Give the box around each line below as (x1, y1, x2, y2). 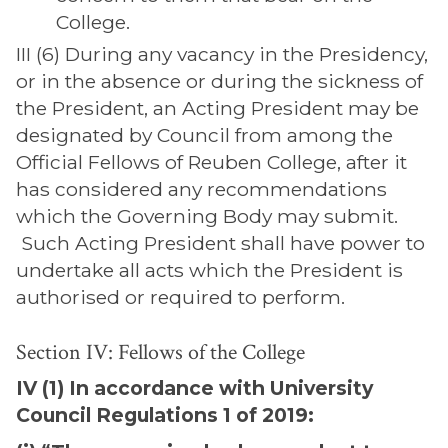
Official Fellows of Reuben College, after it (16, 150, 407, 174)
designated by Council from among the (16, 123, 393, 147)
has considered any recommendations (16, 177, 387, 201)
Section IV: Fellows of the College (16, 338, 305, 367)
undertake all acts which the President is (16, 258, 403, 282)
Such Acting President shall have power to (16, 231, 425, 255)
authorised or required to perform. (16, 285, 355, 309)
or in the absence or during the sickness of (16, 69, 423, 93)
